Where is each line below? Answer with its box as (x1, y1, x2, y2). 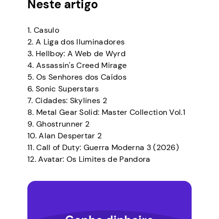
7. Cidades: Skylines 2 (27, 95, 108, 106)
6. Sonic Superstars (27, 84, 99, 94)
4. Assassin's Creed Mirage (27, 60, 127, 70)
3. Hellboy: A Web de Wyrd (27, 48, 126, 59)
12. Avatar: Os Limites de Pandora (27, 154, 151, 164)
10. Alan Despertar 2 (27, 131, 102, 141)
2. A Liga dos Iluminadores (27, 37, 125, 47)
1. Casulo (27, 25, 59, 35)
